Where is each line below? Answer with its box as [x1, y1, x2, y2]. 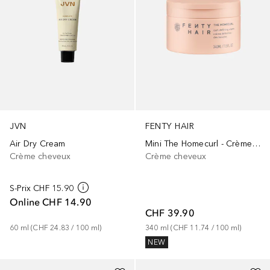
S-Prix [10, 183, 31, 194]
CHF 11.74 [172, 224, 210, 233]
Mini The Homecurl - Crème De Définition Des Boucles [252, 139, 260, 149]
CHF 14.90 [42, 196, 92, 209]
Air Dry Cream [10, 139, 66, 149]
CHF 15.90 [33, 183, 74, 194]
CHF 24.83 [33, 224, 70, 233]
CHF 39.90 [145, 207, 195, 219]
